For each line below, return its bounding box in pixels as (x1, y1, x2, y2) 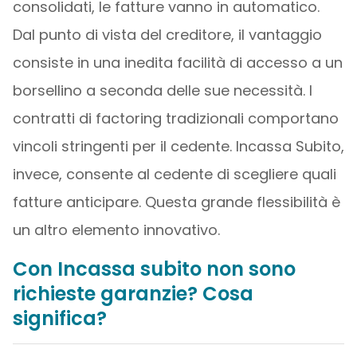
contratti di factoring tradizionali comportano (12, 108, 339, 128)
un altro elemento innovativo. (12, 220, 220, 240)
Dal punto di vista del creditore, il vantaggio (12, 25, 322, 45)
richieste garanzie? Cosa (12, 280, 253, 307)
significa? (12, 305, 107, 331)
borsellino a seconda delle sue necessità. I (12, 80, 312, 100)
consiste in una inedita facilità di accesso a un (12, 53, 343, 73)
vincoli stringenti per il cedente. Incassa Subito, (12, 136, 344, 156)
